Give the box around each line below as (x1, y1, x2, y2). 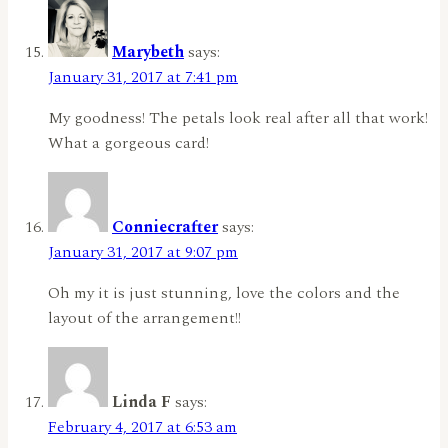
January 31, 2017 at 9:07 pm (48, 240, 238, 265)
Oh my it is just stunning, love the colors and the (48, 281, 400, 306)
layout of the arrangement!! (48, 306, 241, 331)
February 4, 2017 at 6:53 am (48, 415, 237, 440)
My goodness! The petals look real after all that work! (48, 106, 428, 131)
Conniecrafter (112, 215, 218, 240)
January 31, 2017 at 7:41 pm (48, 65, 238, 90)
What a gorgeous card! (48, 131, 209, 156)
